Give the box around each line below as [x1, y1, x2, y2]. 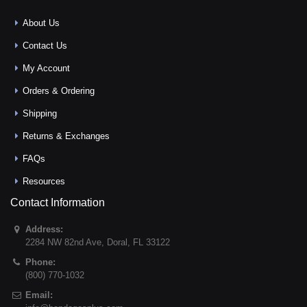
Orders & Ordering [23, 86, 95, 96]
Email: [25, 290, 53, 300]
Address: [25, 224, 64, 234]
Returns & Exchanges [23, 131, 110, 141]
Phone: [25, 257, 56, 267]
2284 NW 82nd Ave [25, 237, 102, 247]
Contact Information [10, 197, 105, 208]
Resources [23, 176, 66, 186]
